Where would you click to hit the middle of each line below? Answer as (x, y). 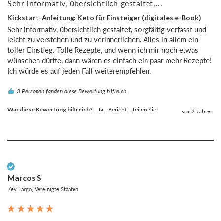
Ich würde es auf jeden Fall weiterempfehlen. (79, 71)
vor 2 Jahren (198, 111)
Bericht (117, 110)
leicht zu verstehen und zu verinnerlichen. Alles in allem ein (103, 40)
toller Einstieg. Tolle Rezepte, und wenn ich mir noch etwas (103, 50)
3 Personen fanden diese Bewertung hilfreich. (72, 91)
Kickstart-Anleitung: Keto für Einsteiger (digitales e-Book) (104, 17)
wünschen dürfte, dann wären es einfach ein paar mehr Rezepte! (110, 60)
